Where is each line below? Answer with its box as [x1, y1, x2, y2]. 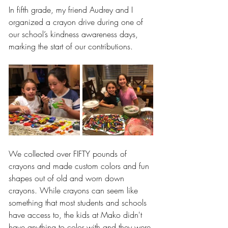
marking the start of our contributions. [9, 40, 133, 52]
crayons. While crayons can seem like [9, 184, 140, 196]
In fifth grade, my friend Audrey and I [9, 4, 135, 15]
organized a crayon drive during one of [9, 16, 146, 27]
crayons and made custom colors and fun [9, 160, 152, 172]
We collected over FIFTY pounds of [9, 148, 129, 159]
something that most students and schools [9, 196, 149, 208]
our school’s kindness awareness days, [9, 28, 140, 40]
